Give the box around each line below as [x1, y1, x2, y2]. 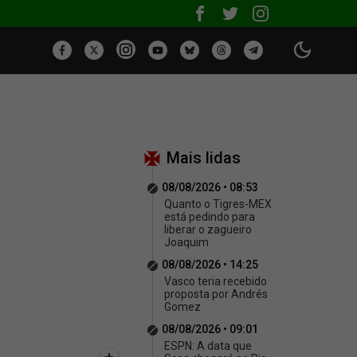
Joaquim [164, 236, 209, 249]
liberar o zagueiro [164, 223, 252, 236]
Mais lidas [167, 148, 241, 167]
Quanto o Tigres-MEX [164, 198, 272, 210]
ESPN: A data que [164, 339, 252, 352]
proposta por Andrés [164, 288, 268, 300]
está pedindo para [164, 210, 255, 223]
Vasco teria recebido [164, 275, 267, 288]
